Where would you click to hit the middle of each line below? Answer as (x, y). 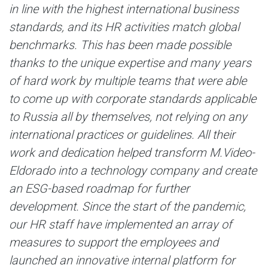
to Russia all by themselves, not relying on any (128, 117)
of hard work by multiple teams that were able (128, 81)
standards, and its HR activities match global (124, 27)
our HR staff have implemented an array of (121, 224)
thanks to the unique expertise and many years (130, 63)
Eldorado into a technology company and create (133, 170)
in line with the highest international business (124, 9)
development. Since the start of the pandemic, (127, 206)
